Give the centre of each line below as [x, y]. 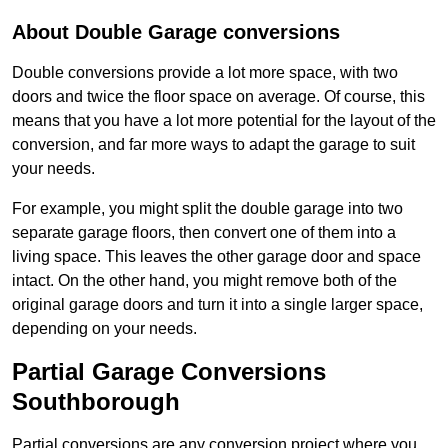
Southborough [96, 402]
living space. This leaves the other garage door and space [216, 257]
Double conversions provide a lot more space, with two [205, 73]
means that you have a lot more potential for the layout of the [224, 121]
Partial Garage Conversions [169, 372]
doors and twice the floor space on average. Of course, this [218, 97]
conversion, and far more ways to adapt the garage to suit [213, 145]
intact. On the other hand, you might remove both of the [204, 281]
